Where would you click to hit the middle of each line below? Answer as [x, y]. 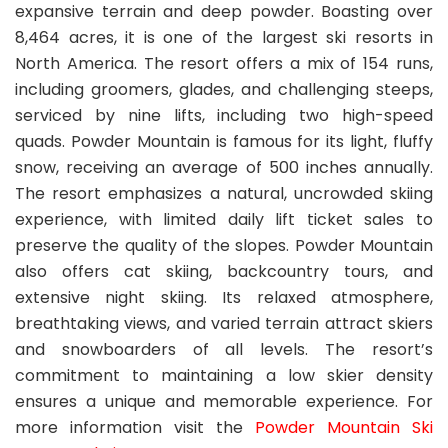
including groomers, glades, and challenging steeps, [224, 89]
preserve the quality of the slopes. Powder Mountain [224, 245]
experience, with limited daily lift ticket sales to [224, 219]
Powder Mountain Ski [344, 427]
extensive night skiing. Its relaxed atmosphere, [224, 297]
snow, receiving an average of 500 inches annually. [224, 167]
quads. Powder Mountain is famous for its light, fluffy [224, 141]
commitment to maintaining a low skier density [224, 375]
